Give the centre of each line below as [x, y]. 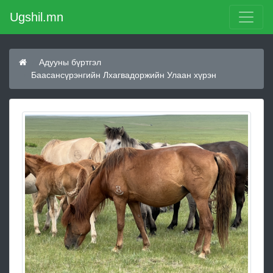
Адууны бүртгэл [70, 62]
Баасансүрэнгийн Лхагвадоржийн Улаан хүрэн [124, 75]
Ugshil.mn [37, 17]
